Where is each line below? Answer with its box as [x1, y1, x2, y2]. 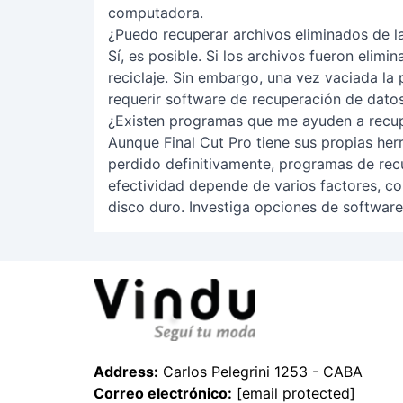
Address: [94, 363, 158, 381]
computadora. [108, 4, 203, 22]
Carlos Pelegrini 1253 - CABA [158, 363, 363, 381]
